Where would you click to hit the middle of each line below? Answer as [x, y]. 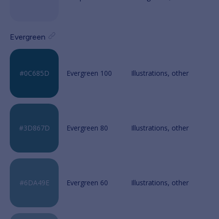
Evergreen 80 [87, 128]
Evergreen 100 [89, 73]
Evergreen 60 [87, 183]
